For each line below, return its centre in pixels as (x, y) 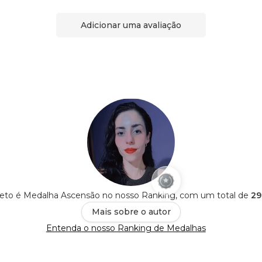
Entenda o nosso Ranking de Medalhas (126, 228)
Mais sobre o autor (131, 212)
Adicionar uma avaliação (131, 25)
